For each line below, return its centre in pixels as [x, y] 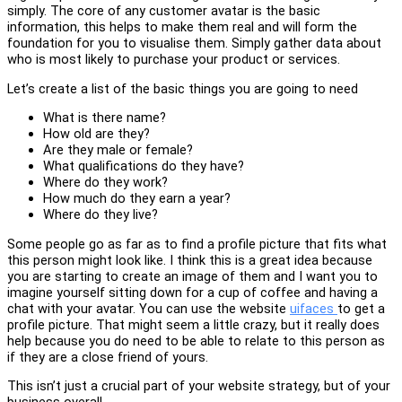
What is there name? [105, 118]
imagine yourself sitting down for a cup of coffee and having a [192, 292]
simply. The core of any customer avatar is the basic [164, 11]
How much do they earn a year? [137, 199]
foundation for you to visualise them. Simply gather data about [194, 44]
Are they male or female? [118, 150]
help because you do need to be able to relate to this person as [196, 341]
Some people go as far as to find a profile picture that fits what [197, 244]
